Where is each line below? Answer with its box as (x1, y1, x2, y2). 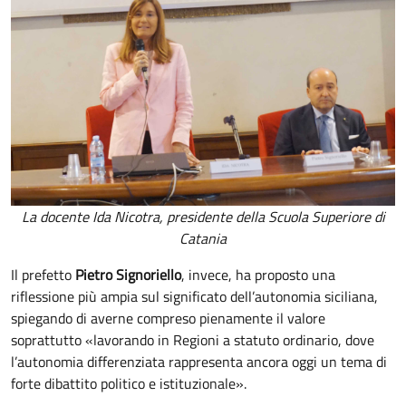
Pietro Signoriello (75, 263, 181, 285)
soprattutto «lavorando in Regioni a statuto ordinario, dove (11, 328, 374, 351)
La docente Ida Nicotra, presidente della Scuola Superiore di (21, 205, 385, 227)
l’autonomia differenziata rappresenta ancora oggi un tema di (11, 350, 387, 372)
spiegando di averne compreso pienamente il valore (11, 306, 325, 329)
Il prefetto (11, 263, 75, 285)
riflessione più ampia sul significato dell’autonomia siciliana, (11, 285, 378, 307)
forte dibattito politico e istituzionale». (11, 372, 250, 394)
